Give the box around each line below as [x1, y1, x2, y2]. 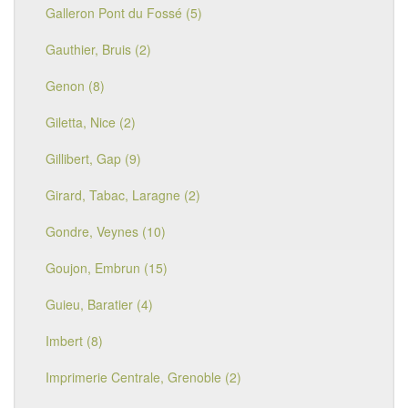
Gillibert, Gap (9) [46, 149, 141, 168]
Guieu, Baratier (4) [46, 295, 153, 313]
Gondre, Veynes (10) [46, 222, 166, 240]
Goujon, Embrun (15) [46, 259, 168, 277]
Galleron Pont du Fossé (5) [46, 4, 202, 22]
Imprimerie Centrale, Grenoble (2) [46, 368, 241, 386]
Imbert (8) [46, 331, 103, 350]
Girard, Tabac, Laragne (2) [46, 186, 200, 204]
